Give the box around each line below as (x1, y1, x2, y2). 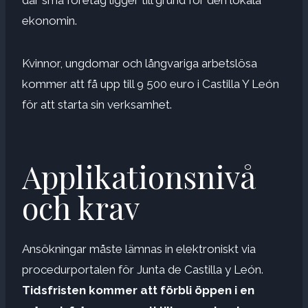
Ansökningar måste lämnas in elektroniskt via (22, 241, 256, 256)
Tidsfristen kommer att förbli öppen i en (22, 283, 254, 297)
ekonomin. (22, 13, 77, 27)
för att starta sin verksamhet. (22, 97, 172, 111)
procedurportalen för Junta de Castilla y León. (22, 262, 263, 276)
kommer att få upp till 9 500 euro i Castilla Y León (22, 76, 279, 91)
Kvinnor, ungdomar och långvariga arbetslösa (22, 56, 257, 70)
